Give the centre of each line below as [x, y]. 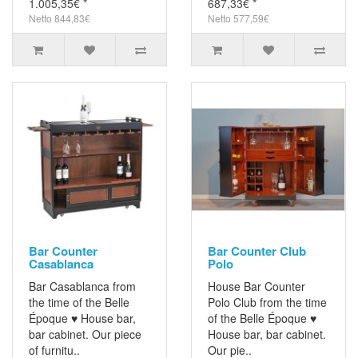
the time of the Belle [79, 302]
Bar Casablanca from [82, 286]
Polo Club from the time [267, 302]
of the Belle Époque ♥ [262, 318]
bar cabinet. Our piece [85, 334]
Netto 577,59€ [239, 18]
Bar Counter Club [257, 251]
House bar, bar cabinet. [267, 334]
